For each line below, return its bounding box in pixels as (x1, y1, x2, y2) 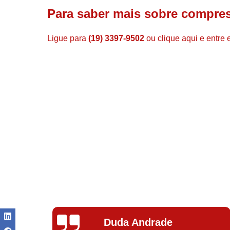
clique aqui (158, 33, 198, 43)
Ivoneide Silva (108, 216, 178, 228)
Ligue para (47, 33, 88, 43)
